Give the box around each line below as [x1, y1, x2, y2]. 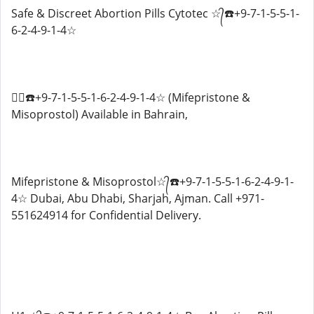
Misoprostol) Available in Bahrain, [11, 107, 188, 122]
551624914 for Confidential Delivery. [11, 207, 201, 223]
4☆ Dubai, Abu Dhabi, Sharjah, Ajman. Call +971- [11, 191, 264, 206]
